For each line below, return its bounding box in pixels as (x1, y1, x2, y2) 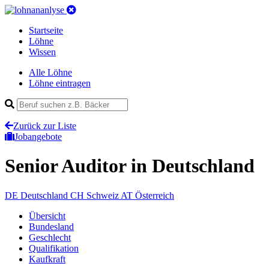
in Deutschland (131, 155, 255, 177)
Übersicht (29, 210, 65, 221)
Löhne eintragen (29, 78, 91, 88)
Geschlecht (29, 232, 71, 243)
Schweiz (86, 190, 119, 201)
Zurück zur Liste (13, 121, 76, 131)
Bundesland (29, 221, 74, 232)
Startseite (29, 25, 63, 35)
